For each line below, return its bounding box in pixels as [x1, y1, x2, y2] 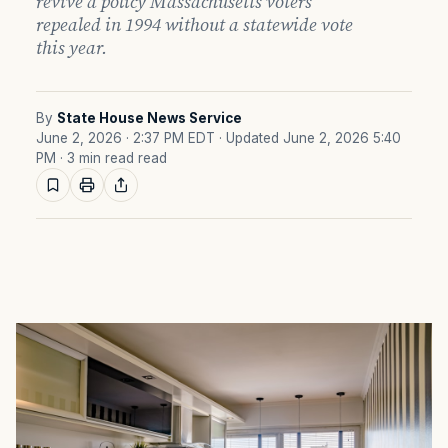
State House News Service [57, 110, 242, 126]
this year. [36, 35, 107, 60]
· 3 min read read [60, 150, 167, 166]
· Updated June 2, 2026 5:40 [219, 130, 401, 146]
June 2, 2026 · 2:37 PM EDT [36, 130, 215, 146]
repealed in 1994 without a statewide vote [36, 12, 353, 37]
